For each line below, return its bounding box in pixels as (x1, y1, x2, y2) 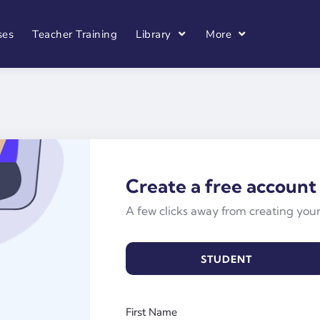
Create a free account (126, 174, 316, 198)
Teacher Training (32, 26, 118, 41)
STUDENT (200, 253, 252, 266)
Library (136, 26, 171, 41)
